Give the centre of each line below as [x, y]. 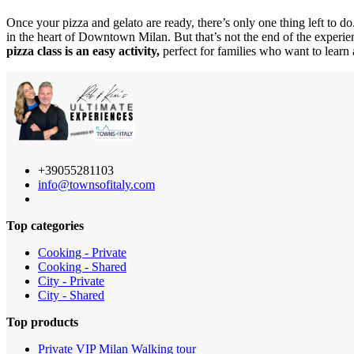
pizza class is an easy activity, [85, 51]
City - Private [71, 281]
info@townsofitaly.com [96, 185]
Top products [42, 322]
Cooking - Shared [82, 267]
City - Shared [71, 296]
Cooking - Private [82, 253]
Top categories [45, 226]
